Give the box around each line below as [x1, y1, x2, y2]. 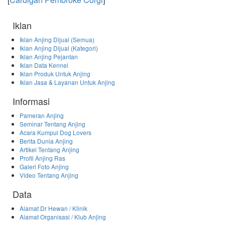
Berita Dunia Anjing [20, 136, 73, 145]
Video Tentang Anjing [20, 170, 79, 179]
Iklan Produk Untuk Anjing [20, 69, 91, 78]
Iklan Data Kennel [20, 60, 69, 69]
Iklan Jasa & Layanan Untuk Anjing [20, 77, 116, 86]
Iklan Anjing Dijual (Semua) [20, 35, 95, 44]
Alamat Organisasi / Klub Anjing [20, 212, 106, 221]
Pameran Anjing [20, 110, 64, 120]
